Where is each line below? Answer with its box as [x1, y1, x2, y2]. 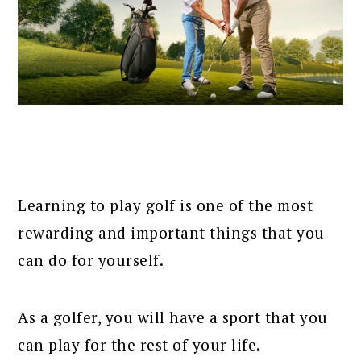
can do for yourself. [18, 249, 164, 270]
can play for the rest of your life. [18, 334, 261, 355]
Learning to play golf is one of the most [18, 194, 313, 215]
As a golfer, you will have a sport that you [18, 306, 328, 327]
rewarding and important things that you [18, 222, 325, 243]
